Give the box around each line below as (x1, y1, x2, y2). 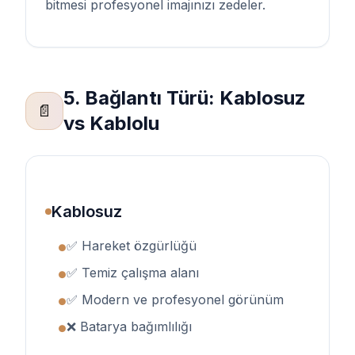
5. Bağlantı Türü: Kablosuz (63, 86, 306, 109)
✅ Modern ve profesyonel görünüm (67, 292, 284, 307)
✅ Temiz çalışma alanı (67, 265, 199, 281)
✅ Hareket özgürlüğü (67, 238, 197, 254)
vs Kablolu (63, 112, 159, 135)
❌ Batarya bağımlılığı (67, 319, 192, 334)
